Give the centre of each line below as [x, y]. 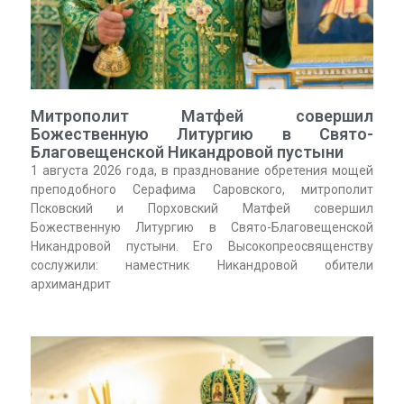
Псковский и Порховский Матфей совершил [202, 208]
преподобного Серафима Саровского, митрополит [202, 189]
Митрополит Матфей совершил [202, 115]
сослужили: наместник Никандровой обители [202, 265]
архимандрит [70, 284]
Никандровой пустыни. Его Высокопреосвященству [202, 246]
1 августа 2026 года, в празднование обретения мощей [202, 170]
